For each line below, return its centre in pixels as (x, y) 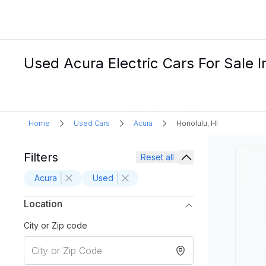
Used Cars (92, 123)
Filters (41, 157)
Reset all (157, 157)
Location (43, 204)
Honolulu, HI (197, 123)
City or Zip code (56, 225)
